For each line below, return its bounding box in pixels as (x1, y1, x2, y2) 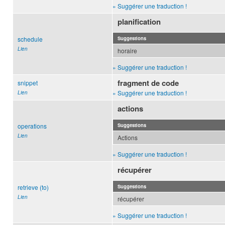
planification (118, 16, 161, 28)
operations (18, 122, 47, 131)
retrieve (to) (18, 183, 49, 192)
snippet (18, 78, 38, 87)
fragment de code (118, 77, 179, 89)
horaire (118, 46, 137, 55)
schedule (18, 35, 43, 44)
